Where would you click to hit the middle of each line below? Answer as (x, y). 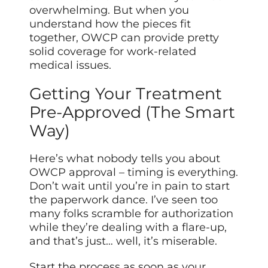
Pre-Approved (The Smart (133, 112)
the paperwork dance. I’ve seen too (124, 200)
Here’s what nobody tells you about (125, 159)
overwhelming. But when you (109, 10)
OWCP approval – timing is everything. (134, 173)
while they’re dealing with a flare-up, (128, 228)
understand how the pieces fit (110, 24)
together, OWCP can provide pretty (124, 38)
